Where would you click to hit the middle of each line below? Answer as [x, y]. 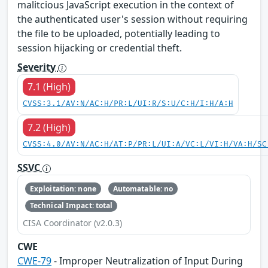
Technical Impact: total [71, 206]
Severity [38, 67]
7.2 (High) [49, 128]
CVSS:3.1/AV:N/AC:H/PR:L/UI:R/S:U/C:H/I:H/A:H [128, 104]
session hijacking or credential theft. [100, 48]
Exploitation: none [63, 188]
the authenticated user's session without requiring [133, 19]
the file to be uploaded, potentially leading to [119, 34]
